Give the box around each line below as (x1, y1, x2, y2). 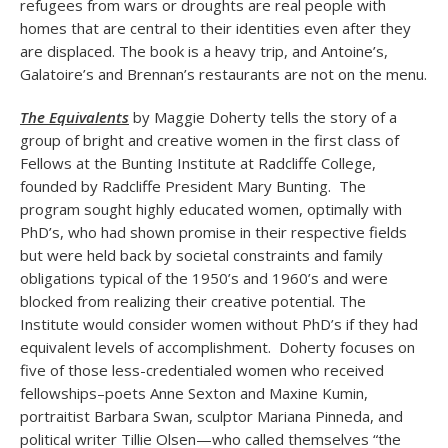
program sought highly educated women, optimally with (20, 199, 402, 219)
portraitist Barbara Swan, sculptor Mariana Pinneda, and (20, 406, 403, 426)
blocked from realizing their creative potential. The (20, 291, 366, 311)
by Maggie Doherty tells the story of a (133, 107, 397, 127)
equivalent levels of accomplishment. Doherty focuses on (20, 337, 415, 357)
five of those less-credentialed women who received (20, 360, 384, 380)
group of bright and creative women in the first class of (20, 130, 399, 150)
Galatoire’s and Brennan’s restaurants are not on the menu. (20, 64, 427, 84)
